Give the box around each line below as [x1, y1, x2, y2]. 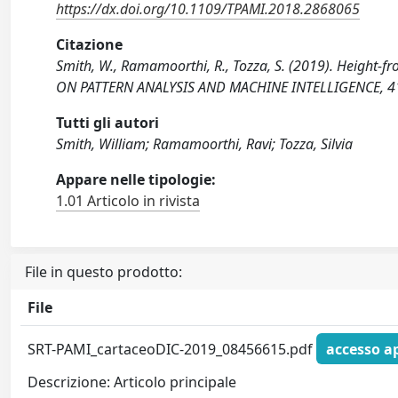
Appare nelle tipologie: [56, 170, 217, 189]
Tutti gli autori [56, 113, 160, 132]
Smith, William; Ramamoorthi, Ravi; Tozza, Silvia [56, 134, 354, 154]
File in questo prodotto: [25, 262, 182, 282]
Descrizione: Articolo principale [28, 372, 237, 393]
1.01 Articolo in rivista [56, 191, 201, 211]
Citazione [56, 35, 123, 54]
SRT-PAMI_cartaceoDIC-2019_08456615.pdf [28, 338, 317, 359]
